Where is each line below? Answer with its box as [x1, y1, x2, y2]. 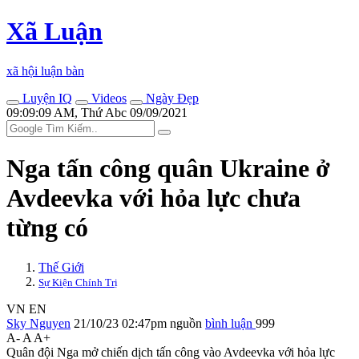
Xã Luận [6, 17, 103, 46]
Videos [88, 91, 127, 105]
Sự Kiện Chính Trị [38, 276, 118, 288]
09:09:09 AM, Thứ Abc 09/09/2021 [6, 105, 188, 119]
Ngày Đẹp [143, 91, 199, 105]
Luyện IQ [19, 91, 72, 105]
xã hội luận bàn [6, 63, 84, 78]
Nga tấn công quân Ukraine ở [6, 154, 330, 184]
